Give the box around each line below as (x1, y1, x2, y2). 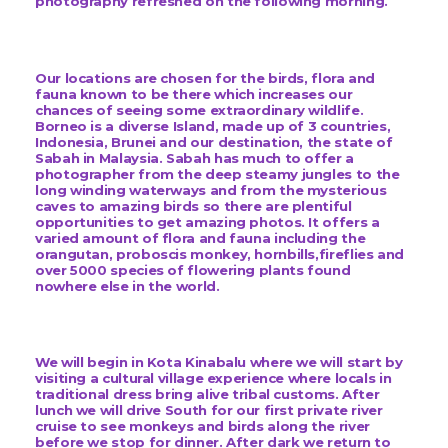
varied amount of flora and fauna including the (35, 229, 366, 246)
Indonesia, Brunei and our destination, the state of (35, 133, 393, 150)
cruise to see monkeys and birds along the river (35, 417, 370, 434)
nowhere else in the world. (35, 277, 224, 294)
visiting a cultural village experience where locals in (35, 369, 392, 386)
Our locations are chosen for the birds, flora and (35, 69, 376, 86)
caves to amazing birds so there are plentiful (35, 197, 352, 214)
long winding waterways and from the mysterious (35, 181, 387, 198)
